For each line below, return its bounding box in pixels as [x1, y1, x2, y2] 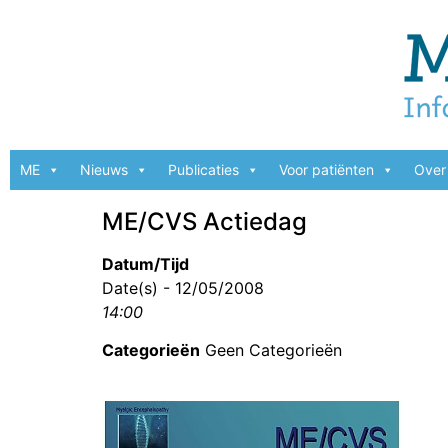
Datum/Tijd [102, 254, 189, 274]
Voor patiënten [279, 161, 374, 178]
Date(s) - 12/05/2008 [102, 278, 264, 298]
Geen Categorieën [200, 340, 342, 361]
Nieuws [80, 161, 128, 178]
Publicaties [168, 161, 239, 178]
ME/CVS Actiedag [102, 207, 307, 236]
